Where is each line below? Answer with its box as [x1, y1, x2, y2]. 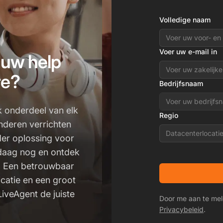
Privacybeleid [159, 205, 204, 214]
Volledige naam [159, 15, 211, 24]
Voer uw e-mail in [159, 47, 217, 56]
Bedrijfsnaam [159, 79, 203, 88]
